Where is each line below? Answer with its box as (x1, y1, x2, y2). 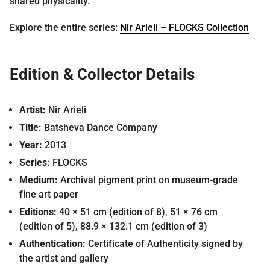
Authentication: (19, 237, 86, 250)
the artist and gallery (19, 252, 108, 264)
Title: (19, 121, 42, 133)
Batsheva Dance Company (42, 121, 157, 133)
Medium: (19, 174, 58, 186)
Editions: (19, 206, 57, 218)
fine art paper (19, 188, 78, 200)
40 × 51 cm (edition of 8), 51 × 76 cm (57, 206, 218, 218)
